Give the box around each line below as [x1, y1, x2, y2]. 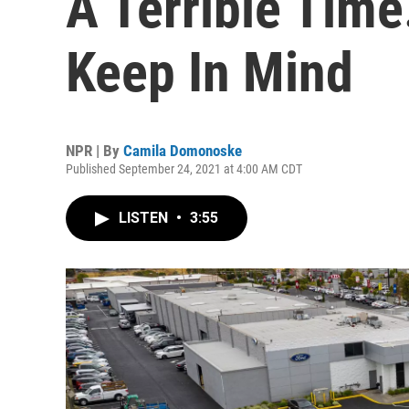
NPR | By [66, 142, 123, 160]
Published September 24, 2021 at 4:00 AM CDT [66, 162, 302, 176]
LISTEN [119, 209, 172, 226]
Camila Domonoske [123, 142, 242, 160]
